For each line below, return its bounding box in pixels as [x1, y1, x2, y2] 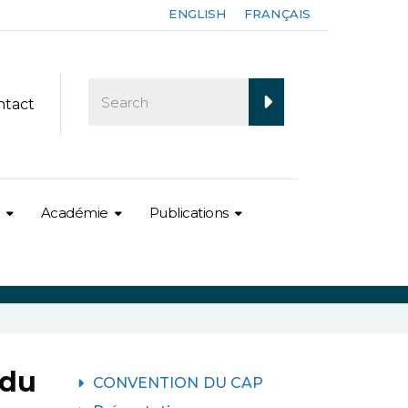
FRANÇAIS [244, 6, 311, 21]
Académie [40, 203, 108, 221]
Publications [148, 203, 229, 221]
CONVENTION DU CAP [92, 373, 264, 392]
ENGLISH [168, 6, 227, 21]
